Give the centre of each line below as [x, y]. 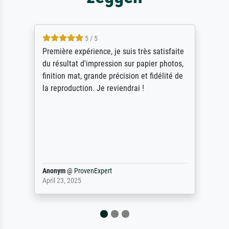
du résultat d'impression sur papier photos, [105, 63]
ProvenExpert [85, 171]
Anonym [45, 171]
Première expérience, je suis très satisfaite [105, 51]
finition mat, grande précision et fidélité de [104, 76]
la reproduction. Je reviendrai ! [85, 88]
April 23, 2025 [53, 180]
